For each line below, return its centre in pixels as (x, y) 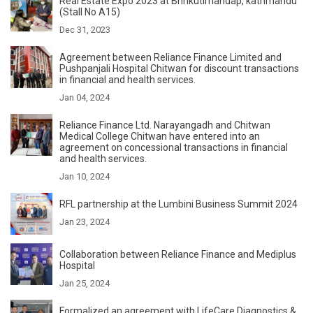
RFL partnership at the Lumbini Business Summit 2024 (179, 204)
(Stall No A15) (90, 12)
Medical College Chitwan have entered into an (160, 136)
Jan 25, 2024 (85, 283)
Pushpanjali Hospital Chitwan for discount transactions (179, 68)
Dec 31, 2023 (85, 29)
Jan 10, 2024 (85, 176)
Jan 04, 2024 (85, 97)
